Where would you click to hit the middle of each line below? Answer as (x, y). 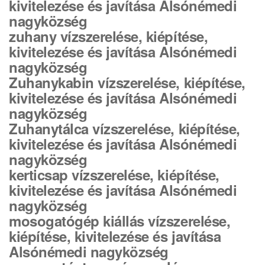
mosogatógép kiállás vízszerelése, (120, 221)
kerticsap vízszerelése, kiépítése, (114, 174)
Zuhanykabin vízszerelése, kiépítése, (127, 82)
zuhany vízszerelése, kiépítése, (109, 36)
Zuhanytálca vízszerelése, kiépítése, (125, 128)
